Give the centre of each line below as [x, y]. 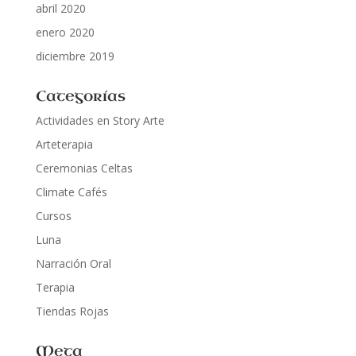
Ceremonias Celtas [84, 168]
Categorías [80, 96]
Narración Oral [73, 263]
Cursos [53, 216]
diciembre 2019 [75, 56]
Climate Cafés [71, 192]
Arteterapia [64, 144]
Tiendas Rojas [72, 311]
